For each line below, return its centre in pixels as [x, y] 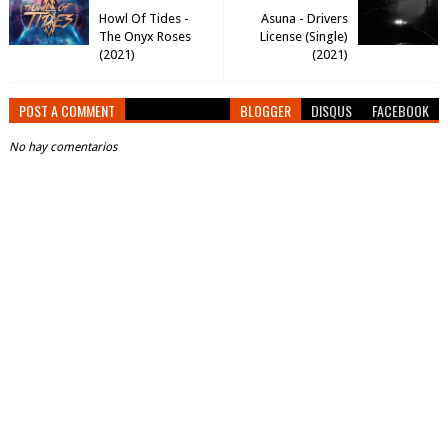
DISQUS [332, 110]
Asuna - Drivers [305, 18]
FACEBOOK [401, 110]
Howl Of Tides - [143, 18]
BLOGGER [266, 110]
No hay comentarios [62, 147]
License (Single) [304, 36]
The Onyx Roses [144, 36]
